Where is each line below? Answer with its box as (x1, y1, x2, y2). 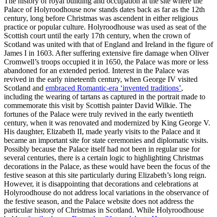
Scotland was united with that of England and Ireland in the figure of (4, 40, 213, 48)
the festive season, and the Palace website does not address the (4, 197, 194, 205)
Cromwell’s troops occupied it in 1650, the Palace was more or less (4, 57, 208, 66)
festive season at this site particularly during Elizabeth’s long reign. (4, 170, 206, 179)
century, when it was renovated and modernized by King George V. (4, 118, 210, 127)
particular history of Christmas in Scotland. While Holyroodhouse (4, 205, 204, 214)
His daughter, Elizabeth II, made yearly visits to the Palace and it (4, 127, 200, 136)
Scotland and (4, 83, 46, 92)
